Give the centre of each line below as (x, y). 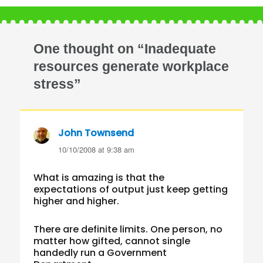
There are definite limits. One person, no (128, 230)
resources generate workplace (131, 67)
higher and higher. (77, 201)
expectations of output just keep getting (131, 190)
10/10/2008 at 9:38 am (97, 150)
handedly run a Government (100, 253)
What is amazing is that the (99, 178)
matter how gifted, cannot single (112, 241)
